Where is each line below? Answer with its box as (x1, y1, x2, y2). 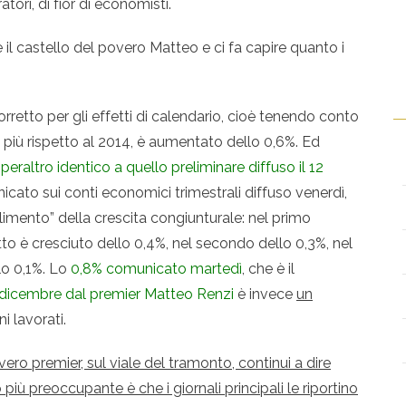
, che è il (242, 259, 295, 277)
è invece (234, 285, 296, 303)
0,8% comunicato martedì (71, 259, 242, 277)
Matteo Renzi (144, 285, 234, 303)
